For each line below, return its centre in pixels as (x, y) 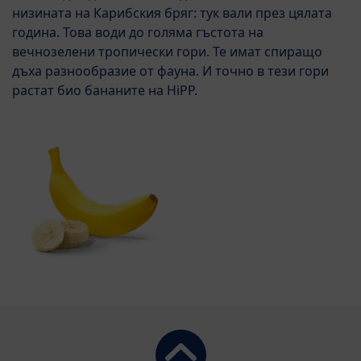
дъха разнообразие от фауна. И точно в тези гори (170, 71)
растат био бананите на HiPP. (105, 90)
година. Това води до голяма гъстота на (138, 32)
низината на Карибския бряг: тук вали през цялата (172, 12)
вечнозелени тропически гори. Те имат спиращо (167, 51)
